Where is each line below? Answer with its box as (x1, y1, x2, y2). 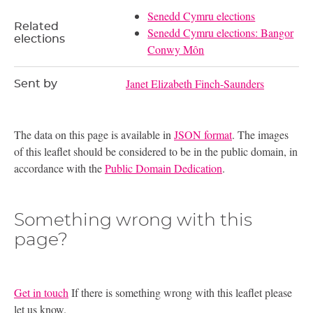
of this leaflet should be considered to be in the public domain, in (14, 144, 298, 159)
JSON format (174, 127, 232, 143)
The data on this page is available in (14, 127, 174, 143)
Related (14, 21, 59, 33)
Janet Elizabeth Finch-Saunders (126, 76, 265, 92)
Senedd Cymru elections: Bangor (147, 25, 294, 41)
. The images (232, 127, 289, 143)
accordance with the (14, 161, 105, 176)
